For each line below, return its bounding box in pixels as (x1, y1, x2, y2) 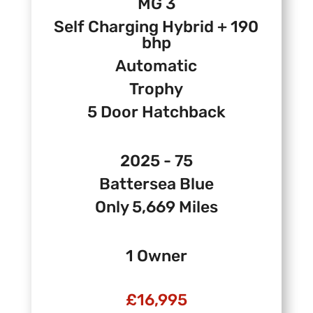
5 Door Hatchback (87, 102, 226, 122)
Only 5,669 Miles (94, 197, 218, 217)
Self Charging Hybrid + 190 (54, 17, 259, 37)
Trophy (129, 79, 184, 99)
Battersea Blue (99, 174, 214, 194)
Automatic (115, 56, 198, 76)
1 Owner (125, 246, 187, 266)
